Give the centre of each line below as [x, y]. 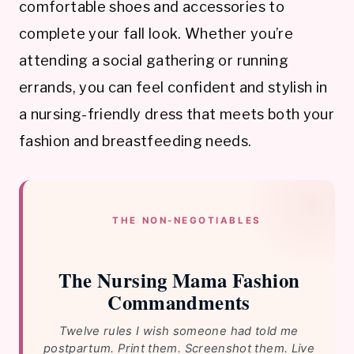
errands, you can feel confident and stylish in [173, 88]
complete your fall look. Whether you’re [156, 34]
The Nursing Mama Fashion [179, 279]
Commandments [179, 301]
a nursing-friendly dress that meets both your [177, 115]
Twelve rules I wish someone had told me [179, 331]
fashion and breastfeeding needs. [136, 141]
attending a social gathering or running [154, 61]
